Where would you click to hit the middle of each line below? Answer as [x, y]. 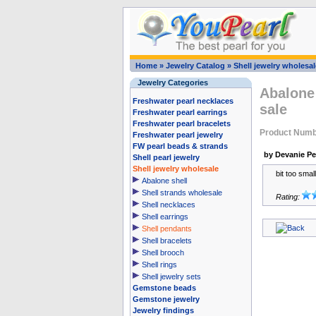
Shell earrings [165, 217]
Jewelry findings [163, 310]
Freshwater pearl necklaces [183, 101]
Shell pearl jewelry [166, 157]
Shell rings [159, 265]
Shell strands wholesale [182, 193]
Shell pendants [166, 229]
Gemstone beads [164, 288]
